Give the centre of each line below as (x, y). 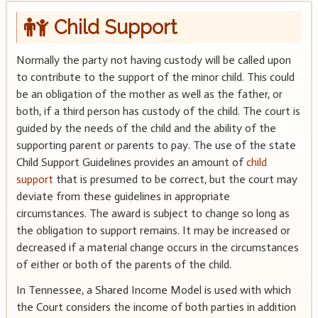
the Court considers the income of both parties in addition (156, 307)
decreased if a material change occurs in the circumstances (157, 247)
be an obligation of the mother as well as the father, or (149, 94)
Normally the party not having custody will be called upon (153, 60)
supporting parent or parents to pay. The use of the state (156, 145)
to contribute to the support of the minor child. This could (155, 77)
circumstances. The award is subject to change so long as (153, 213)
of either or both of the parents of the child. (124, 264)
